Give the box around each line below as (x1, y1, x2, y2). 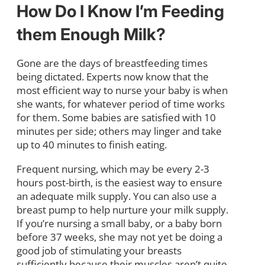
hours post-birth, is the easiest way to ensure (17, 175, 222, 189)
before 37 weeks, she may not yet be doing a (17, 230, 222, 244)
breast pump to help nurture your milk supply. (17, 202, 228, 216)
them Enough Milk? (17, 24, 166, 44)
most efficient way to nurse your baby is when (17, 83, 228, 97)
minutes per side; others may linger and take (17, 124, 222, 138)
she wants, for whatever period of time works (17, 96, 225, 111)
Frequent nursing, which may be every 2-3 (17, 161, 209, 176)
